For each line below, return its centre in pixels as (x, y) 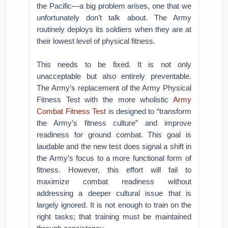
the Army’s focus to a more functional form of (114, 158)
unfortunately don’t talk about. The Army (114, 18)
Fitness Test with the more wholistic (105, 99)
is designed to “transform (149, 111)
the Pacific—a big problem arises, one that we (114, 6)
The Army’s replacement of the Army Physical (114, 88)
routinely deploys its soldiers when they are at (114, 29)
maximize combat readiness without (114, 181)
